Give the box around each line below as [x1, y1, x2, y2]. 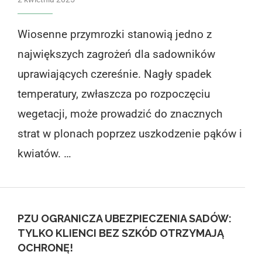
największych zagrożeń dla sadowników [17, 47, 215, 61]
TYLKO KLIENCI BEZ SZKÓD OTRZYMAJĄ [17, 226, 224, 239]
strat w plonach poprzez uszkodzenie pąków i [17, 126, 242, 140]
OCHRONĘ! [17, 241, 73, 254]
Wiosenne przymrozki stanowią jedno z [17, 27, 212, 41]
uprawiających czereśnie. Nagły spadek [17, 67, 212, 81]
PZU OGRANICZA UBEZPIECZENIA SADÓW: [17, 212, 232, 225]
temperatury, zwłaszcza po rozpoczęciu [17, 87, 210, 101]
